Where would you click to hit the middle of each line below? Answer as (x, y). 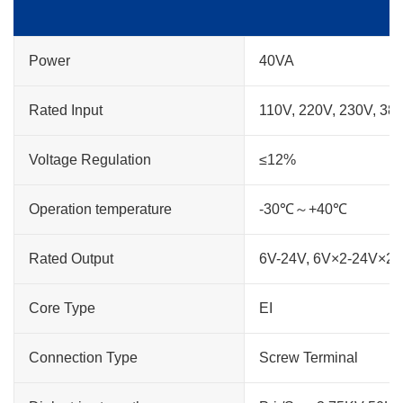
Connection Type (83, 358)
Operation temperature (100, 209)
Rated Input (66, 110)
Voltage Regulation (90, 160)
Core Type (62, 308)
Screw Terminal (309, 358)
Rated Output (71, 259)
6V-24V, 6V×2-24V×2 (327, 259)
